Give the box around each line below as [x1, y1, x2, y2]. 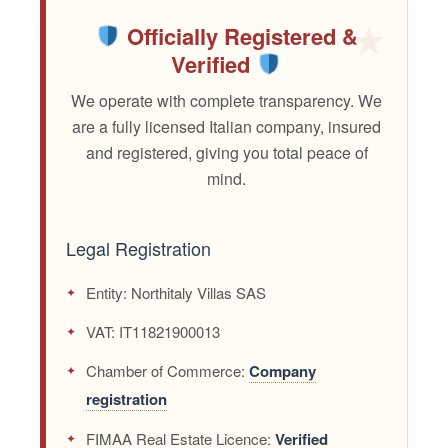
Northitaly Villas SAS [127, 282, 267, 304]
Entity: [86, 282, 128, 304]
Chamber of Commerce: [86, 360, 246, 382]
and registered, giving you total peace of [85, 141, 368, 165]
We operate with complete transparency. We [71, 89, 382, 113]
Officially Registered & [120, 20, 358, 53]
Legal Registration [66, 235, 212, 262]
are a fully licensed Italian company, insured [72, 115, 381, 139]
